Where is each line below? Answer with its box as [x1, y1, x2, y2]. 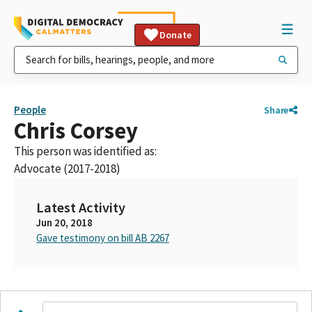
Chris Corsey [14, 116, 138, 145]
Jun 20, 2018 [36, 216, 93, 229]
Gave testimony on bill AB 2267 [36, 231, 169, 244]
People [14, 103, 46, 116]
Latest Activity [36, 198, 125, 217]
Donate [159, 29, 192, 41]
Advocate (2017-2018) [14, 161, 120, 176]
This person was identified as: [14, 143, 157, 159]
